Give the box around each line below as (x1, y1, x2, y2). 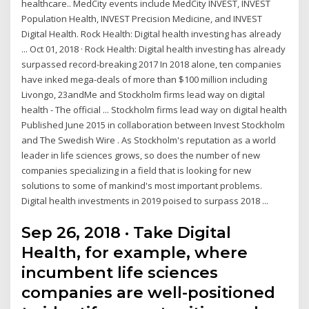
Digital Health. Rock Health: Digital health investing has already (21, 28, 282, 41)
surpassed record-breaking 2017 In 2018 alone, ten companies (21, 58, 282, 71)
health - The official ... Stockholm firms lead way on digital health (21, 103, 288, 117)
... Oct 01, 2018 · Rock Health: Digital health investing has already (21, 43, 286, 56)
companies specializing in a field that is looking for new (21, 164, 252, 177)
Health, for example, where (21, 242, 248, 262)
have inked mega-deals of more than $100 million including (21, 73, 268, 86)
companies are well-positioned (21, 282, 276, 302)
